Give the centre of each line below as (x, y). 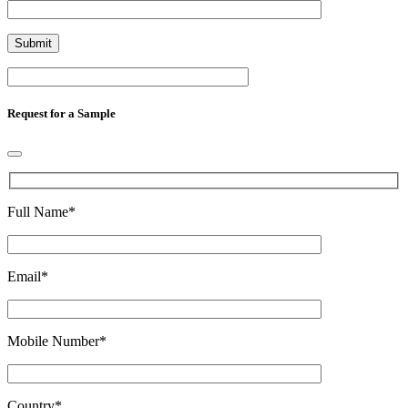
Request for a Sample (61, 113)
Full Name (38, 212)
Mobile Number (53, 342)
